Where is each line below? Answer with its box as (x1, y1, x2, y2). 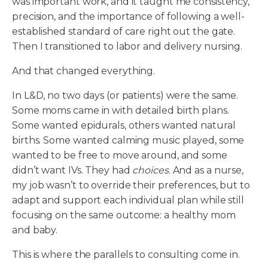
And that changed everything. (12, 65, 156, 77)
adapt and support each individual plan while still (12, 194, 244, 206)
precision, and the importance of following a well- (12, 11, 245, 23)
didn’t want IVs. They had (12, 165, 133, 176)
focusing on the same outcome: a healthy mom (12, 209, 236, 221)
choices (132, 165, 169, 176)
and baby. (12, 224, 58, 236)
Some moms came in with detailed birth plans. (12, 105, 229, 117)
